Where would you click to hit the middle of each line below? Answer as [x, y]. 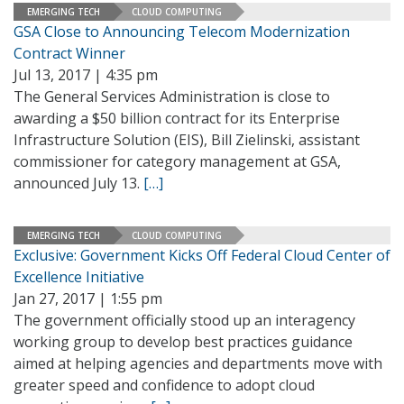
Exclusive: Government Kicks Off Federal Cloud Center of [202, 255]
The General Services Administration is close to [172, 96]
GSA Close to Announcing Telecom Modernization [182, 32]
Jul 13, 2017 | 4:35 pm [86, 75]
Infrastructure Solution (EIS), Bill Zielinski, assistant [187, 140]
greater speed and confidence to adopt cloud [164, 385]
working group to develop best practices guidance [183, 342]
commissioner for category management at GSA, [177, 161]
